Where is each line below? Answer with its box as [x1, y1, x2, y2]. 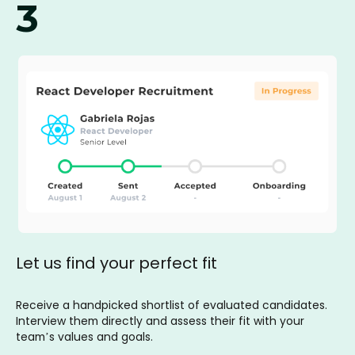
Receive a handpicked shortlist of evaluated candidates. [16, 296, 327, 313]
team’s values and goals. [16, 328, 153, 345]
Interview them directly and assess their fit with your [16, 312, 304, 329]
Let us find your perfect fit [16, 251, 217, 274]
